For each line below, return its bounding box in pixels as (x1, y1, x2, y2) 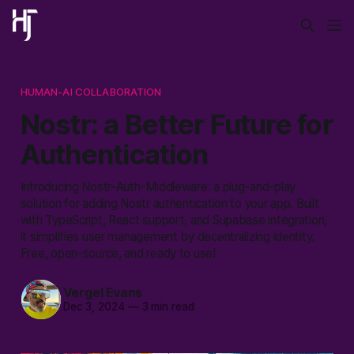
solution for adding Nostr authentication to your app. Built (20, 195, 319, 211)
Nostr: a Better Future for (20, 107, 333, 141)
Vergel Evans (62, 284, 143, 301)
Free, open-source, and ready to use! (20, 245, 216, 261)
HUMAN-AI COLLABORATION (20, 85, 162, 98)
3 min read (138, 300, 194, 314)
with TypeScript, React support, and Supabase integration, (20, 212, 328, 228)
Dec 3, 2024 (62, 300, 125, 314)
